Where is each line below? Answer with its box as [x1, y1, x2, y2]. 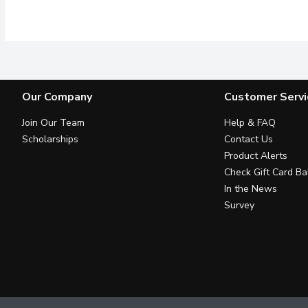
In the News [223, 182, 277, 195]
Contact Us [223, 133, 273, 146]
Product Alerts [223, 149, 287, 162]
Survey [223, 199, 254, 212]
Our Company [22, 89, 92, 104]
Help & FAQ [223, 116, 276, 129]
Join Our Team [22, 116, 85, 129]
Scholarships [22, 133, 78, 146]
